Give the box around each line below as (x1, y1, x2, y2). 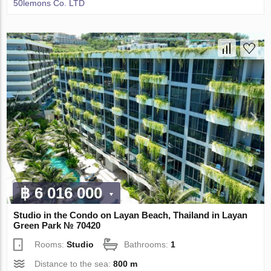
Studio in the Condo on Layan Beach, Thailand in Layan (13, 210, 248, 221)
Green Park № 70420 (13, 220, 101, 231)
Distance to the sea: (34, 259, 114, 269)
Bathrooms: (124, 240, 171, 250)
